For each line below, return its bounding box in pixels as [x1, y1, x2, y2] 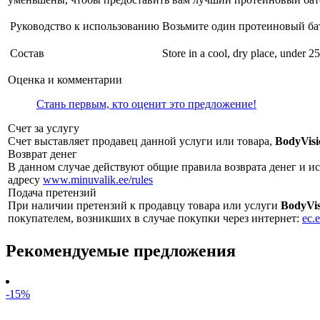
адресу [8, 174, 43, 186]
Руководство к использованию [10, 20, 159, 33]
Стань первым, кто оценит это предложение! [36, 98, 256, 111]
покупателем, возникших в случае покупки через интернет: [8, 212, 302, 225]
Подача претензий [8, 186, 96, 199]
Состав [10, 47, 44, 60]
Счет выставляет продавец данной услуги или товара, [8, 135, 275, 148]
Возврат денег [8, 148, 77, 161]
